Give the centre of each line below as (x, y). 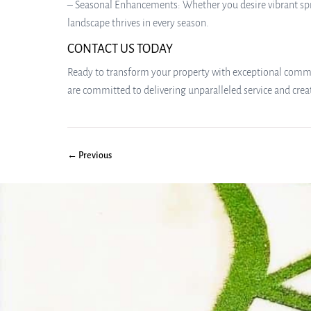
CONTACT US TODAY (120, 49)
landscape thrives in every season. (138, 23)
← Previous (90, 155)
